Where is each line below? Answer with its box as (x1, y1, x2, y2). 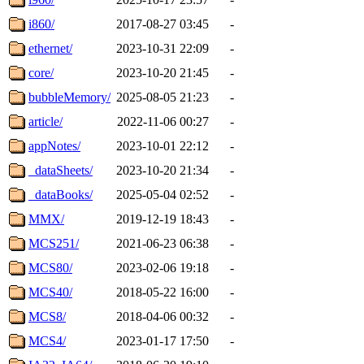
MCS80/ (28, 260, 72, 275)
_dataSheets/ (28, 162, 93, 177)
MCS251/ (28, 236, 79, 250)
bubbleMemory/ (28, 89, 110, 104)
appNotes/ (28, 138, 80, 153)
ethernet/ (28, 41, 72, 55)
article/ (28, 114, 63, 128)
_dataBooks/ (28, 187, 93, 201)
